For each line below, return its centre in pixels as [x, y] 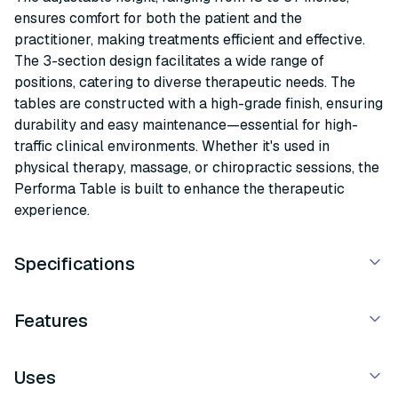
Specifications [75, 264]
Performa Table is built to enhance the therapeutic [179, 189]
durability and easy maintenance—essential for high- [186, 125]
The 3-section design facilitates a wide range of [169, 61]
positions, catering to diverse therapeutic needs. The [185, 82]
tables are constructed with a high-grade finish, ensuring [199, 103]
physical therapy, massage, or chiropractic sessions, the [197, 167]
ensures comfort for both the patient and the [158, 18]
